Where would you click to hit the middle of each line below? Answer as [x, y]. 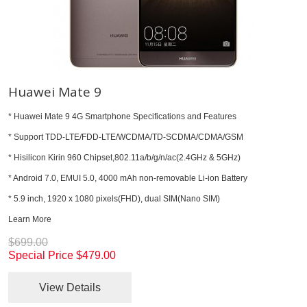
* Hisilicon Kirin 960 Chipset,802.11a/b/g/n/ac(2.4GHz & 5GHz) [124, 157]
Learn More [30, 219]
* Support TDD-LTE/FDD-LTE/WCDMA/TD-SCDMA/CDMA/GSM [126, 137]
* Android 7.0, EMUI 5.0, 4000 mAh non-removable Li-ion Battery [128, 178]
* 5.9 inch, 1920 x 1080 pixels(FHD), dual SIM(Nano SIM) [114, 198]
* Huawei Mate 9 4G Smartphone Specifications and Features [122, 116]
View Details [70, 287]
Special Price [41, 255]
